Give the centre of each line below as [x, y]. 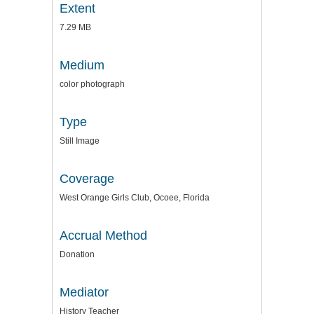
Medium [82, 65]
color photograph [92, 84]
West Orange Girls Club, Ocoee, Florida [135, 197]
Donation [77, 254]
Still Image [80, 141]
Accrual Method [103, 235]
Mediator [84, 292]
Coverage [87, 178]
